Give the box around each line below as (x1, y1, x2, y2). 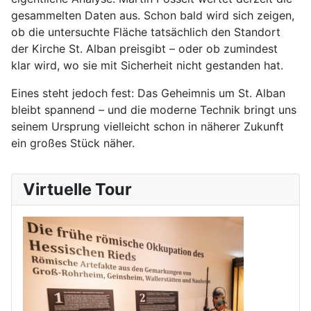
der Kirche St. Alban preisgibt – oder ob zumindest (11, 42, 278, 56)
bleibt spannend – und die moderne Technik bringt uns (11, 103, 296, 117)
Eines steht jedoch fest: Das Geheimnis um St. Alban (11, 86, 285, 101)
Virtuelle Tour (23, 179, 132, 200)
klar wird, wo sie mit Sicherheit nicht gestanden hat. (11, 58, 283, 73)
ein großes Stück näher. (11, 136, 135, 151)
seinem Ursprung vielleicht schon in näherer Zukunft (11, 119, 284, 134)
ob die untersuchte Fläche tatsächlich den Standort (11, 25, 280, 40)
